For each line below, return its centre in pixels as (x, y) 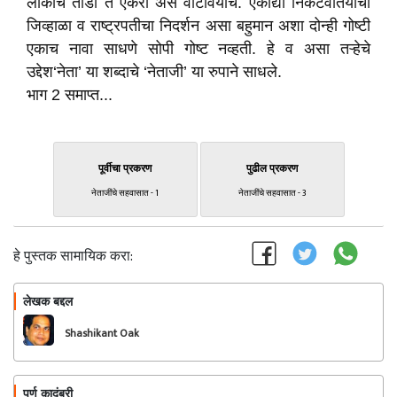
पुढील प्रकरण (272, 168)
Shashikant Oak (102, 333)
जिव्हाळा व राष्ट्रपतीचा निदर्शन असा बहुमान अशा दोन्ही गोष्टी (198, 26)
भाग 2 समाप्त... (70, 95)
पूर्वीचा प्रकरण (125, 168)
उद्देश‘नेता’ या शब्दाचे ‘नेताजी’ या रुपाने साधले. (154, 72)
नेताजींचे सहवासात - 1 (125, 193)
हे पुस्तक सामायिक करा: (73, 257)
